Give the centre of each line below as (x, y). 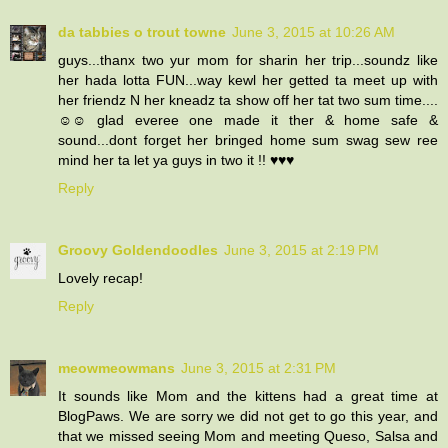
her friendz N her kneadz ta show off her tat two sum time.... (248, 99)
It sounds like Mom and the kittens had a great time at (248, 395)
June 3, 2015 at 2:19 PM (301, 249)
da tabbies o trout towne (142, 31)
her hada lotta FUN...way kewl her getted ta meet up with (248, 79)
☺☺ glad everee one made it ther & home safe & (248, 119)
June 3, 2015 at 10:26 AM (313, 31)
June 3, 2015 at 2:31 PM (258, 367)
